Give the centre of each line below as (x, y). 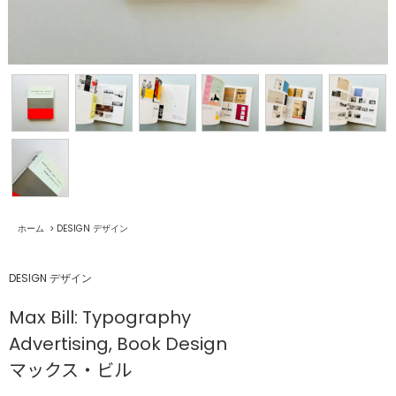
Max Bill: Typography (100, 317)
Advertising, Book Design (118, 343)
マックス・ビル (70, 370)
